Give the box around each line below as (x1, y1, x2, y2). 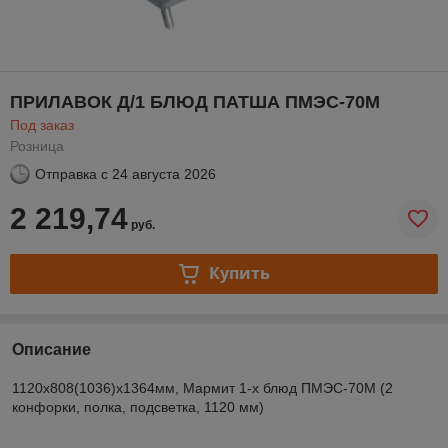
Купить (208, 262, 270, 285)
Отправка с (35, 165, 108, 182)
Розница (10, 137, 64, 154)
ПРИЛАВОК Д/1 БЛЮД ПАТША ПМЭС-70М (10, 91, 380, 112)
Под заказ (10, 116, 74, 133)
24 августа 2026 (112, 165, 216, 182)
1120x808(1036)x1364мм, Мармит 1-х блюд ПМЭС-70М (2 (12, 379, 393, 396)
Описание (12, 340, 91, 358)
